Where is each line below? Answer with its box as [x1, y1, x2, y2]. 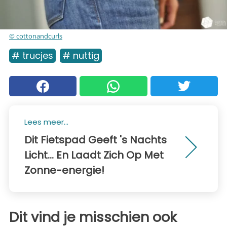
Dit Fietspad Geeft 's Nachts [24, 133, 167, 147]
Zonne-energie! [24, 163, 104, 177]
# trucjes [12, 49, 53, 62]
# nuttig [62, 49, 99, 62]
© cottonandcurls [9, 31, 62, 41]
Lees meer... [24, 117, 68, 127]
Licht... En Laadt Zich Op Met [24, 148, 164, 162]
